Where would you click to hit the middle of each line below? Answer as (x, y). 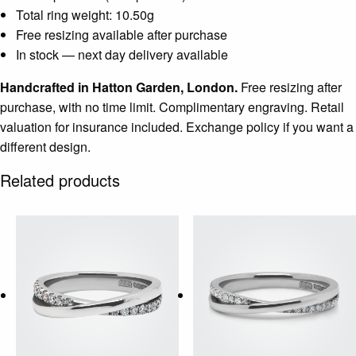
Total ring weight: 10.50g (85, 15)
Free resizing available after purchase (122, 35)
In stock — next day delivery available (122, 55)
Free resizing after (290, 87)
